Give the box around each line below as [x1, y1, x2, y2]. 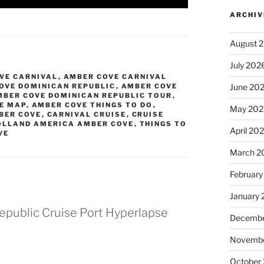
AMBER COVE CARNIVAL [63, 72, 167, 81]
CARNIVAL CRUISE [47, 110, 127, 119]
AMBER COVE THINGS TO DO [31, 101, 153, 110]
